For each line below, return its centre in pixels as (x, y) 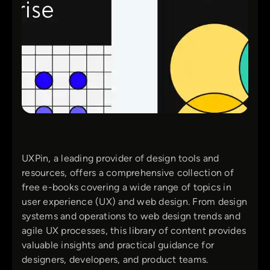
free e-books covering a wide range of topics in (127, 187)
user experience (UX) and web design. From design (134, 201)
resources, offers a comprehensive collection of (128, 172)
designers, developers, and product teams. (115, 259)
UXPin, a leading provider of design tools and (121, 158)
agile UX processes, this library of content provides (134, 230)
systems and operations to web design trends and (131, 216)
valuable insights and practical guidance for (118, 245)
